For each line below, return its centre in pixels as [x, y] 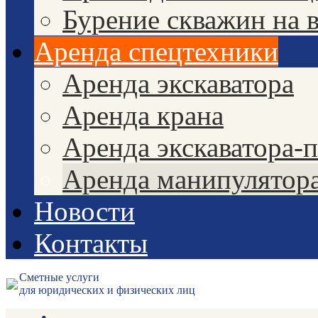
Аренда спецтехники [156, 51]
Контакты [91, 243]
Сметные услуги [59, 277]
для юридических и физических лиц [107, 290]
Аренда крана [143, 115]
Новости [84, 211]
